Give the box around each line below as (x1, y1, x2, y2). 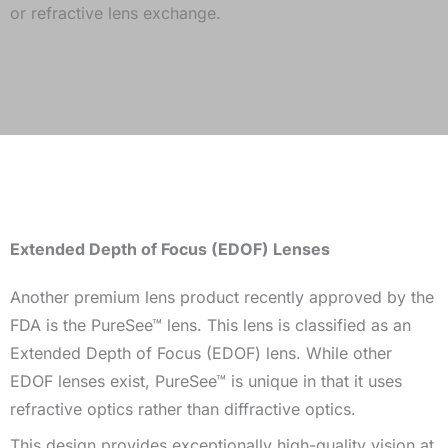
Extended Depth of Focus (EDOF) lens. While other (10, 342, 392, 363)
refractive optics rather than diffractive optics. (10, 398, 361, 419)
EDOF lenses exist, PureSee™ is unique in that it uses (10, 370, 402, 391)
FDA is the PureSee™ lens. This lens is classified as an (10, 314, 411, 335)
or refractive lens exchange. (10, 2, 226, 23)
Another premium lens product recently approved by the (10, 286, 434, 307)
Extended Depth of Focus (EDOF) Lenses (10, 238, 334, 259)
